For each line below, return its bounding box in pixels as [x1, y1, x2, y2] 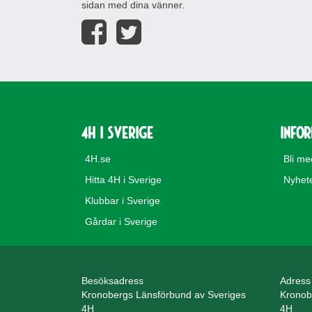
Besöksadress [81, 275, 143, 286]
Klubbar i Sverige [85, 195, 160, 206]
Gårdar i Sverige [85, 216, 157, 227]
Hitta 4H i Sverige [85, 174, 162, 185]
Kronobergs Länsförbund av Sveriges [81, 289, 246, 300]
